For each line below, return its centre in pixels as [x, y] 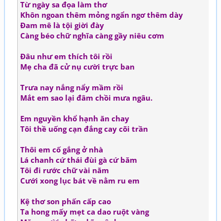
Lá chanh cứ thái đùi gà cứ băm [79, 160]
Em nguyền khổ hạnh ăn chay [75, 118]
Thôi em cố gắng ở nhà [62, 149]
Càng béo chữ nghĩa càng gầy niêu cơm [92, 36]
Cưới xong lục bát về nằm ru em [80, 181]
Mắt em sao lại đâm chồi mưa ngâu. [86, 98]
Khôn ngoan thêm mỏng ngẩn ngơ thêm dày [102, 15]
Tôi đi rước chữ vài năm [65, 170]
